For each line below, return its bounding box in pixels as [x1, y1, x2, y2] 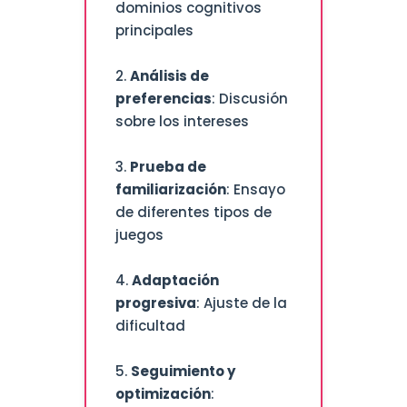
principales [114, 21, 194, 41]
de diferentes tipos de [114, 203, 272, 223]
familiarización [114, 180, 226, 200]
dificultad [114, 316, 185, 336]
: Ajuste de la [195, 293, 287, 313]
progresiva [114, 293, 196, 313]
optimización [114, 384, 211, 404]
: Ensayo [225, 180, 285, 200]
